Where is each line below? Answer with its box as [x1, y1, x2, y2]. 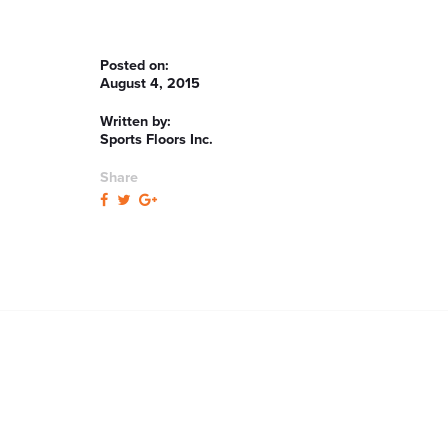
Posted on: [100, 57, 177, 74]
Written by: [100, 113, 171, 130]
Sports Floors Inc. [100, 131, 213, 148]
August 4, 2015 [100, 75, 200, 92]
